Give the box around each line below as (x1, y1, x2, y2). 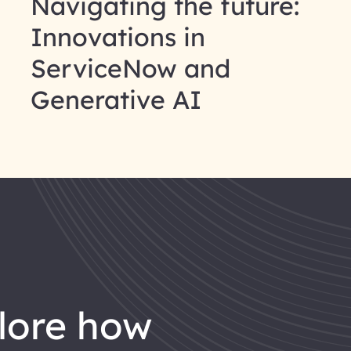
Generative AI (30, 83, 201, 115)
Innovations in (30, 20, 205, 52)
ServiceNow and (30, 52, 230, 84)
